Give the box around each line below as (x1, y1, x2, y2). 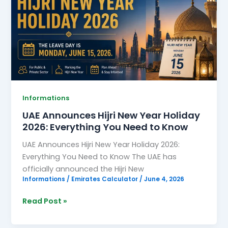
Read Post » (22, 196, 68, 207)
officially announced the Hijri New (22, 164, 145, 175)
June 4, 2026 (144, 175, 185, 184)
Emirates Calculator (71, 175, 140, 184)
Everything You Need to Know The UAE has (22, 152, 177, 162)
